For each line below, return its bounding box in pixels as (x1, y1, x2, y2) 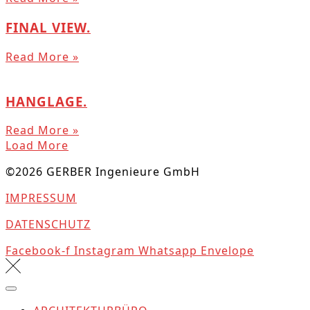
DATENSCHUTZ (6, 217, 91, 232)
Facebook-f (6, 243, 71, 259)
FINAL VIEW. (6, 19, 91, 37)
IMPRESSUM (6, 190, 77, 206)
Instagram (74, 243, 135, 259)
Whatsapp (138, 243, 197, 259)
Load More (6, 138, 69, 154)
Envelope (201, 243, 254, 259)
